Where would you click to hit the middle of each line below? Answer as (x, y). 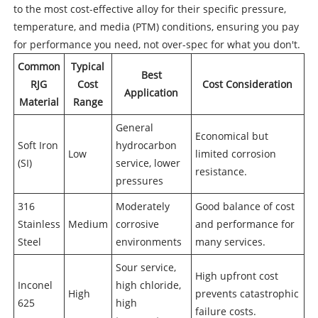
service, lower (148, 163)
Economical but (231, 136)
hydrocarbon (146, 146)
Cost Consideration (248, 84)
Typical (88, 67)
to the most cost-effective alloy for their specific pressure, (149, 9)
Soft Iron (38, 146)
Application (152, 93)
